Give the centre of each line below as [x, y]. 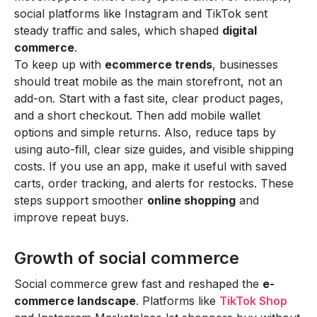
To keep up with [59, 64]
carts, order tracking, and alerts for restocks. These [154, 183]
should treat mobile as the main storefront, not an [148, 81]
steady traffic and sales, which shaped [118, 30]
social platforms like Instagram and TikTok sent [141, 13]
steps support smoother [81, 200]
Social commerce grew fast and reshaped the [138, 283]
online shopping [191, 200]
